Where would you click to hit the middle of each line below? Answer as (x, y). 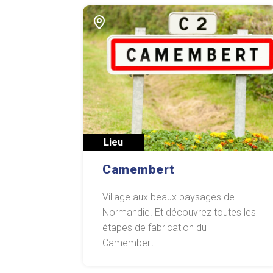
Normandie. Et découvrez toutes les (179, 213)
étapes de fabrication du (154, 228)
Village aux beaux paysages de (168, 197)
